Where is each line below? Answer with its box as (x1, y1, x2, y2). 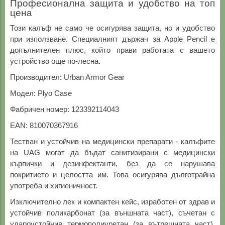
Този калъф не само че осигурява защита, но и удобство (10, 24, 215, 33)
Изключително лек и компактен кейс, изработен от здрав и (10, 197, 215, 206)
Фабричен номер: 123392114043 (10, 105, 119, 114)
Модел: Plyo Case (10, 89, 72, 98)
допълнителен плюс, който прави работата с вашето (10, 46, 215, 55)
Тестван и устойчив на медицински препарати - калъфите (10, 137, 215, 146)
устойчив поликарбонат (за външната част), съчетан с (10, 208, 215, 217)
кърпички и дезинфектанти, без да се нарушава (10, 159, 215, 168)
